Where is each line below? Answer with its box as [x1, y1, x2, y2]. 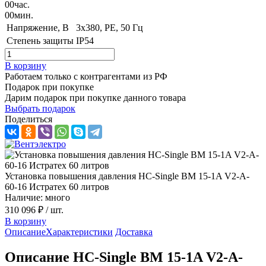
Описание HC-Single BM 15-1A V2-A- [5, 249, 243, 265]
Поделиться [5, 113, 52, 124]
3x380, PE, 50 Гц [76, 22, 143, 33]
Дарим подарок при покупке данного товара [5, 92, 186, 103]
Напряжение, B [7, 22, 69, 33]
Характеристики [46, 226, 113, 237]
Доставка [115, 226, 153, 237]
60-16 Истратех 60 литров [5, 181, 109, 192]
